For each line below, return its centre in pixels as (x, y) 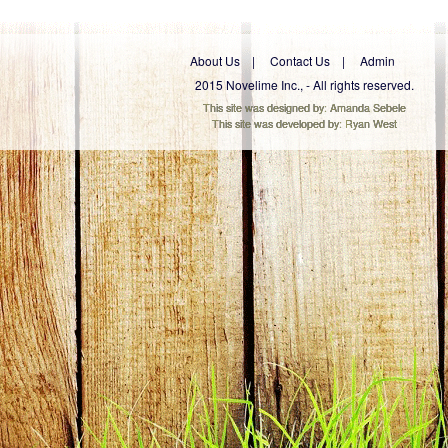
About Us (214, 60)
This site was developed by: (278, 123)
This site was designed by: (266, 107)
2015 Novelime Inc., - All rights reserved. (304, 84)
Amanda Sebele (367, 107)
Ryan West (370, 123)
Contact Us (299, 60)
